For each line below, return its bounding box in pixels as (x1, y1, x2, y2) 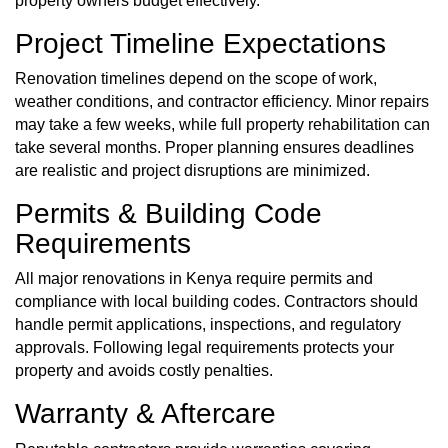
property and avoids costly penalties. (15, 362, 273, 380)
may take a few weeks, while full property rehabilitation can (15, 116, 430, 134)
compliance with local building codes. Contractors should (15, 293, 418, 311)
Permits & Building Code (15, 198, 322, 230)
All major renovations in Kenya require (15, 270, 286, 288)
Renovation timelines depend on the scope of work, (15, 70, 377, 88)
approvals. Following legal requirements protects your (15, 339, 394, 357)
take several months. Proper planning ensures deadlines (15, 139, 414, 157)
